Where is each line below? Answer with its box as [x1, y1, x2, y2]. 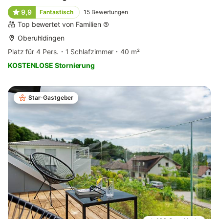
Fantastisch [39, 8, 73, 16]
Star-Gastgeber [28, 94, 74, 102]
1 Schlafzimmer [65, 47, 114, 56]
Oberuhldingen [18, 34, 65, 43]
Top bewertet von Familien [18, 20, 101, 29]
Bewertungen [91, 8, 128, 16]
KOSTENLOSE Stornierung [8, 61, 95, 70]
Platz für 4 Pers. [8, 47, 59, 56]
